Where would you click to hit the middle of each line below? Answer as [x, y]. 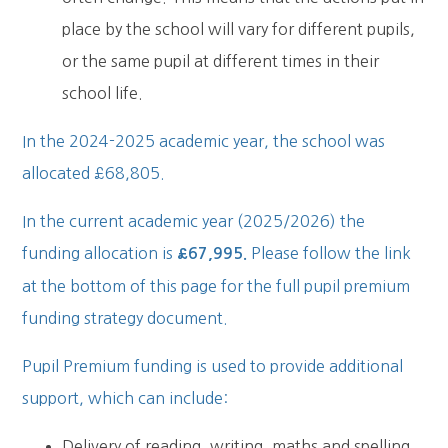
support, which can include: [125, 398]
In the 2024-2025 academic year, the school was [204, 141]
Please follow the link [329, 253]
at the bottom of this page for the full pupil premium [216, 286]
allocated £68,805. [94, 173]
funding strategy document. [125, 318]
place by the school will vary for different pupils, [239, 29]
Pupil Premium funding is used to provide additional [213, 366]
